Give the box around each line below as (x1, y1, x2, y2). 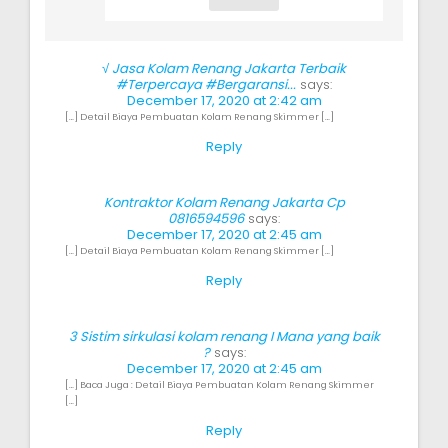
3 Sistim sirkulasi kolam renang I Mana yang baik (68, 326, 380, 346)
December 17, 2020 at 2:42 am (126, 90, 322, 110)
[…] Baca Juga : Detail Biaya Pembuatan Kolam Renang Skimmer (65, 377, 374, 391)
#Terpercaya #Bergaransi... (116, 74, 296, 94)
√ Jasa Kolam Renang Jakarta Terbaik (102, 58, 346, 78)
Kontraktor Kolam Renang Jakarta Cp (103, 192, 345, 212)
